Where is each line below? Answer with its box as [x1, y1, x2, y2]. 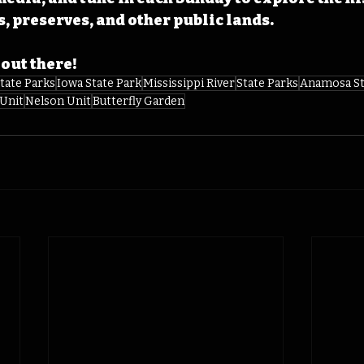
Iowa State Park [57, 76, 141, 91]
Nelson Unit [25, 94, 91, 109]
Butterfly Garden [93, 94, 184, 109]
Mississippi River [143, 76, 235, 91]
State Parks [236, 76, 298, 91]
